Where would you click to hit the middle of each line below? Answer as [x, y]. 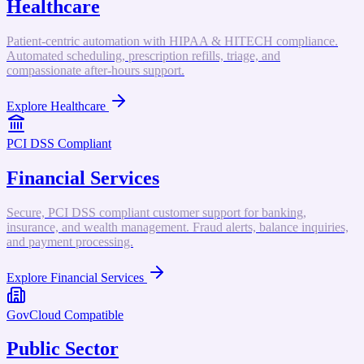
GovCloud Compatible [65, 314]
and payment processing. [70, 241]
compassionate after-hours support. [95, 70]
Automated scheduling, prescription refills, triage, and [143, 55]
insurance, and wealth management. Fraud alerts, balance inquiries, [178, 227]
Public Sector [63, 349]
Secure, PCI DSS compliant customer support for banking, [156, 212]
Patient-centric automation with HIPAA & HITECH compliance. [172, 41]
